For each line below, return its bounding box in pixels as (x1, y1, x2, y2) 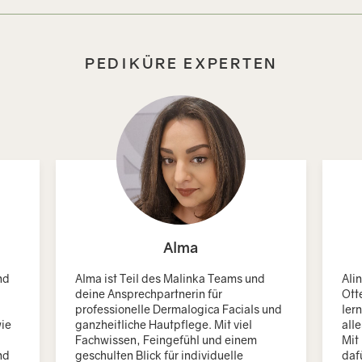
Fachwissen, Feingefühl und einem (75, 332, 258, 347)
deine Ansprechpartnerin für (75, 286, 223, 301)
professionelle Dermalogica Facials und (75, 301, 283, 316)
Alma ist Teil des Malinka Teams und (75, 271, 266, 285)
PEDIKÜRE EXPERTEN (85, 53, 277, 72)
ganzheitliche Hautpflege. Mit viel (75, 317, 253, 331)
